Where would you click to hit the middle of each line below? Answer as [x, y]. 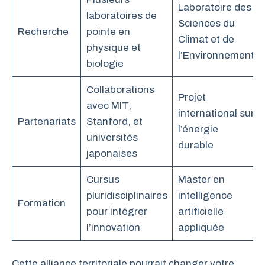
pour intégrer [117, 211]
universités [112, 137]
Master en [201, 179]
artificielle [201, 211]
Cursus [103, 179]
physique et [113, 47]
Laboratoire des [214, 7]
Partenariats [46, 121]
